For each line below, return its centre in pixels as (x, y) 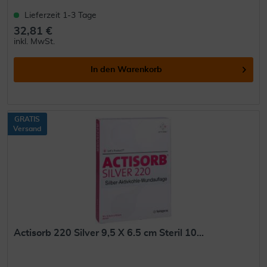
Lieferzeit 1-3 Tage (61, 16)
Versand (27, 129)
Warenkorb (140, 70)
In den (103, 70)
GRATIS (27, 119)
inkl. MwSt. (35, 42)
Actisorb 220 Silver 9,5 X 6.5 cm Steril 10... (109, 233)
